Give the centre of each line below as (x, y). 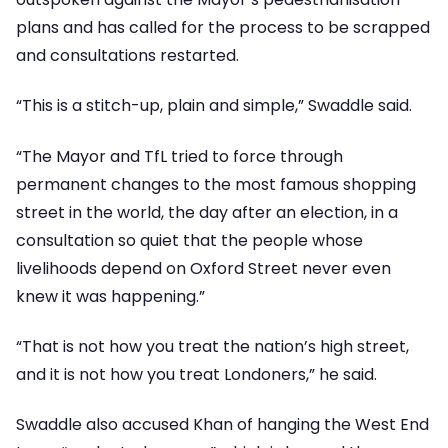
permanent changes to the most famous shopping (216, 184)
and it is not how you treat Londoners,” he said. (196, 374)
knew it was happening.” (110, 296)
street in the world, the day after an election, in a (207, 212)
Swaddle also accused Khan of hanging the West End (222, 425)
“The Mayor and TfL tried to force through (179, 156)
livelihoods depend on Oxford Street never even (203, 268)
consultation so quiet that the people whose (189, 240)
